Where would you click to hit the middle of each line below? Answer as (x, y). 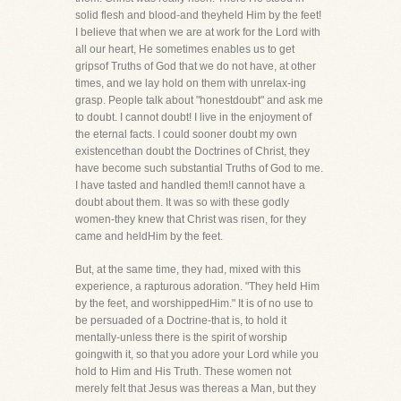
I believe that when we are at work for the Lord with (198, 32)
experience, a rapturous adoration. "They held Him (197, 286)
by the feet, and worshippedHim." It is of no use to (194, 303)
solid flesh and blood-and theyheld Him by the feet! (198, 15)
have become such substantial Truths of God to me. (199, 168)
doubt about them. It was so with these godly (182, 202)
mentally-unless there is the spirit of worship (181, 337)
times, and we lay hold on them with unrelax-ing (191, 83)
